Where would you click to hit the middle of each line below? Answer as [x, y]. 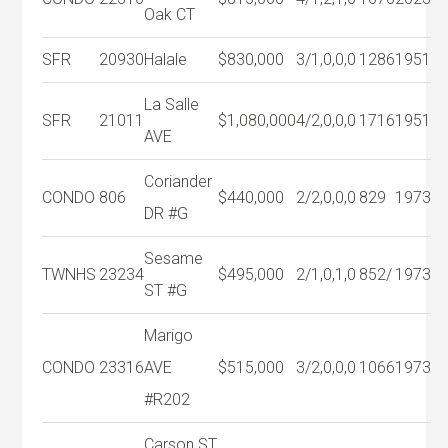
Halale [166, 59]
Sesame [174, 258]
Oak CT [170, 14]
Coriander [178, 181]
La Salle [172, 104]
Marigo [169, 335]
